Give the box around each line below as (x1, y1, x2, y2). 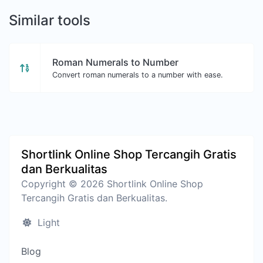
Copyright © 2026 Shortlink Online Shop (21, 178, 203, 190)
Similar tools (9, 12, 90, 29)
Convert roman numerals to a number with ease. (52, 70, 223, 80)
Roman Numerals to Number (52, 56, 178, 69)
